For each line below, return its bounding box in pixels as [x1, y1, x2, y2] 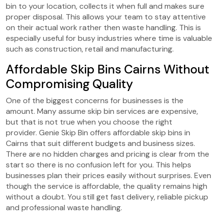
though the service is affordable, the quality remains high [6, 181, 207, 191]
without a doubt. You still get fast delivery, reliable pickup [6, 191, 208, 202]
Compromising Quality [6, 75, 136, 92]
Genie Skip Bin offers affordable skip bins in [39, 127, 190, 138]
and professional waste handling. [6, 202, 122, 213]
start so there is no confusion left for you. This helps [6, 159, 191, 170]
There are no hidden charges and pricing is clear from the [6, 148, 209, 159]
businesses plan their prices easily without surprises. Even [6, 170, 211, 181]
